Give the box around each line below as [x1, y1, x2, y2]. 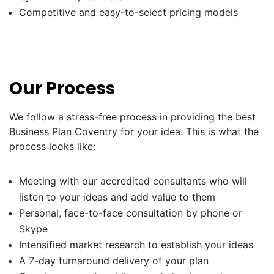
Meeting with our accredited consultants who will [19, 175, 247, 187]
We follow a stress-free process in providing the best [9, 111, 256, 123]
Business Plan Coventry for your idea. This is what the [9, 125, 259, 138]
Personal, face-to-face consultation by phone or [19, 207, 242, 219]
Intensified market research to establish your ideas [19, 239, 253, 251]
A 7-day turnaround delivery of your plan [19, 254, 209, 267]
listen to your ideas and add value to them [19, 191, 215, 203]
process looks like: [9, 140, 95, 152]
